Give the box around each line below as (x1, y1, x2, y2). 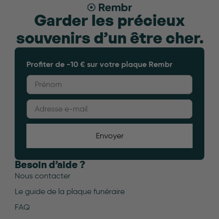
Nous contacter (15, 171, 70, 181)
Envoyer (95, 131, 124, 141)
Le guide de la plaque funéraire (15, 187, 125, 197)
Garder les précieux (34, 13, 185, 29)
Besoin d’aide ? (15, 160, 85, 171)
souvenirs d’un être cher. (16, 31, 203, 47)
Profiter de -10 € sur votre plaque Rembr (26, 59, 173, 70)
